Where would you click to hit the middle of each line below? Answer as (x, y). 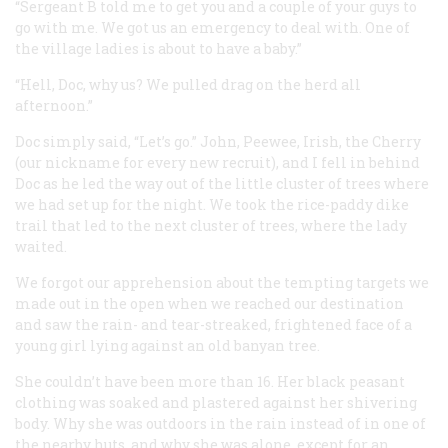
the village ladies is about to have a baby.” (158, 48)
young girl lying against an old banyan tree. (167, 345)
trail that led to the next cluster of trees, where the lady (211, 225)
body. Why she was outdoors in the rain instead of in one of (220, 423)
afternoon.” (54, 105)
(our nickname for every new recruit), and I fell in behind (217, 162)
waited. (41, 246)
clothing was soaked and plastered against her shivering (216, 402)
